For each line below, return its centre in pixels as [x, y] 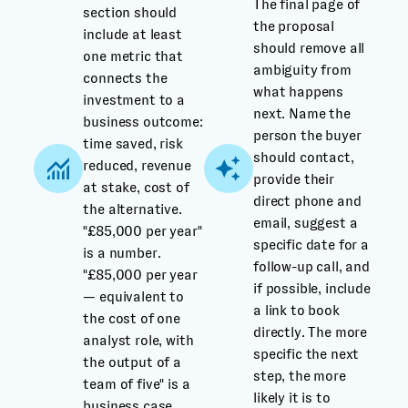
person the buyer [307, 135]
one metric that [133, 56]
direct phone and [307, 201]
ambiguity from [302, 70]
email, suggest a [306, 223]
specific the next [306, 354]
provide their [294, 179]
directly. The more [311, 332]
